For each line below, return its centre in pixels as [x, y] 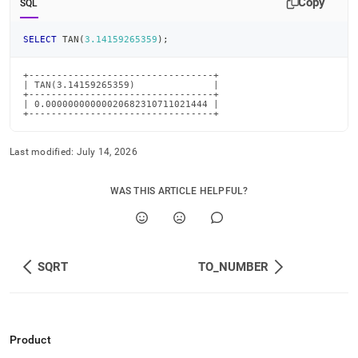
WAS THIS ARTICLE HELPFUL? [179, 191]
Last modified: [42, 152]
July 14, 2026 [107, 152]
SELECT [40, 39]
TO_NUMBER [233, 267]
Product [30, 340]
